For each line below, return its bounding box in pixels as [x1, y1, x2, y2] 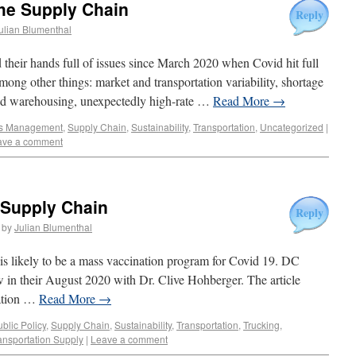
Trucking [243, 318, 280, 331]
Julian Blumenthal [14, 220, 92, 234]
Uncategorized [260, 120, 323, 133]
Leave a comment [91, 332, 168, 346]
